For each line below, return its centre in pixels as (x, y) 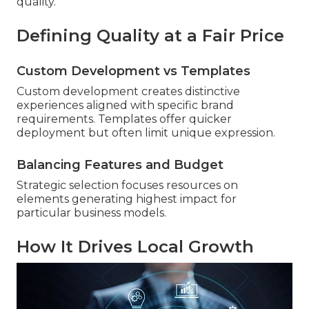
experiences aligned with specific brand (125, 106)
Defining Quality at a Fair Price (150, 36)
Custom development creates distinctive (128, 92)
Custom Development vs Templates (133, 71)
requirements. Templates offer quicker (124, 119)
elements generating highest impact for (127, 199)
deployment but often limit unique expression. (146, 133)
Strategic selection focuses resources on (127, 186)
